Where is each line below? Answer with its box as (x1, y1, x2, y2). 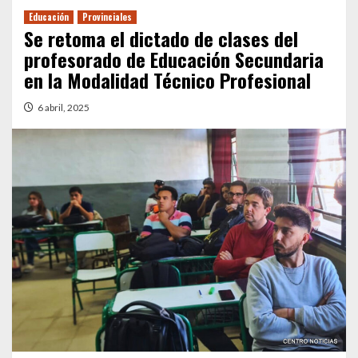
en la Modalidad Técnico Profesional (24, 66, 311, 94)
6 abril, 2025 (38, 101, 89, 113)
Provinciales (82, 10, 132, 23)
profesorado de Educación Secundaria (24, 45, 324, 74)
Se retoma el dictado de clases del (24, 24, 298, 53)
